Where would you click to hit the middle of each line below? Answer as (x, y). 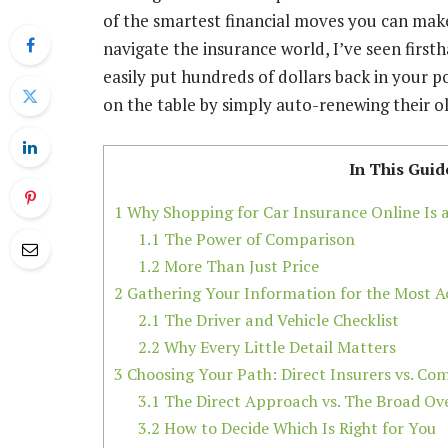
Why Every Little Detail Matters (278, 347)
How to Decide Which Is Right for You (298, 428)
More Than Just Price (240, 266)
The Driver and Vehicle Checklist (280, 320)
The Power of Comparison (258, 239)
